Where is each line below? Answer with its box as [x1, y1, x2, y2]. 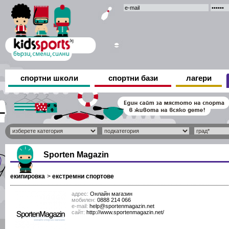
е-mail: [72, 203, 88, 209]
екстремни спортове [52, 173, 114, 180]
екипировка [10, 173, 45, 180]
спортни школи [20, 74, 78, 82]
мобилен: [72, 197, 96, 203]
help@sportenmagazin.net [88, 203, 154, 209]
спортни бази [108, 74, 158, 82]
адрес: [72, 191, 88, 197]
